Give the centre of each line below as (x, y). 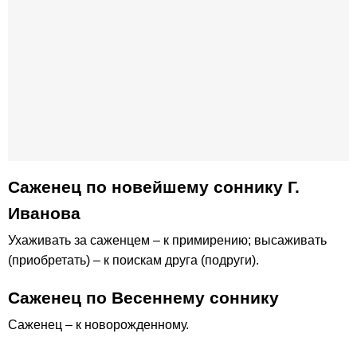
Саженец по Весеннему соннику (143, 298)
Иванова (44, 214)
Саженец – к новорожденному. (98, 325)
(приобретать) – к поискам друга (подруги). (133, 261)
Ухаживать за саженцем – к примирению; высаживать (167, 241)
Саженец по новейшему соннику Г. (154, 187)
